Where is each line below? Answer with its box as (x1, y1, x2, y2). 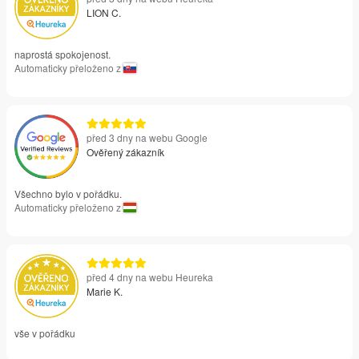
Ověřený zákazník (87, 145, 164, 159)
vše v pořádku (14, 326, 75, 341)
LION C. (87, 6, 121, 20)
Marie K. (87, 284, 123, 299)
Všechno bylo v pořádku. (14, 187, 122, 201)
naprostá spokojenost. (14, 47, 111, 62)
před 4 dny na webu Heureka (87, 270, 213, 284)
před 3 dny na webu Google (87, 131, 208, 145)
